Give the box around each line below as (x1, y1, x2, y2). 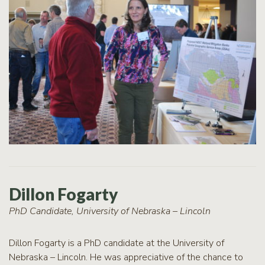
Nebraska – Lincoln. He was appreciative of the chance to (9, 250, 243, 264)
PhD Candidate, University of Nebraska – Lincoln (9, 204, 211, 218)
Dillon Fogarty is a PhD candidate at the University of (9, 236, 224, 250)
